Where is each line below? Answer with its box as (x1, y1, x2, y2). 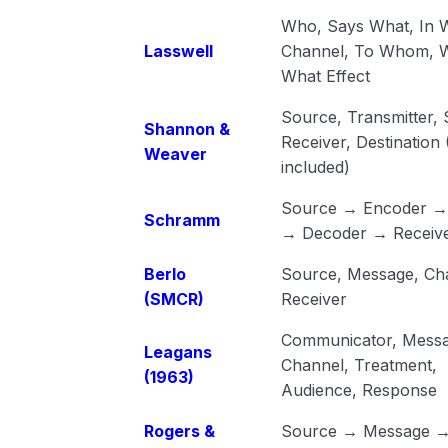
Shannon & (143, 119, 230, 139)
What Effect (280, 66, 370, 86)
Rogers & (143, 421, 215, 441)
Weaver (143, 144, 207, 164)
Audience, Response (280, 380, 437, 400)
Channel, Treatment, (280, 355, 437, 375)
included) (280, 157, 350, 177)
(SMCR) (143, 289, 204, 309)
